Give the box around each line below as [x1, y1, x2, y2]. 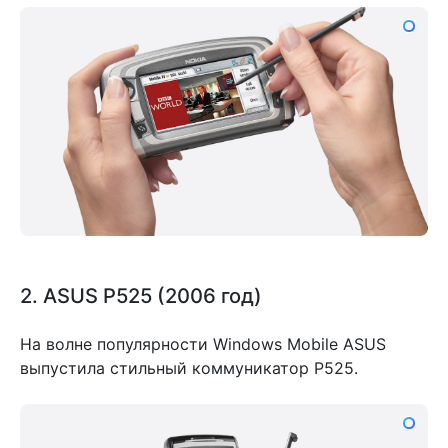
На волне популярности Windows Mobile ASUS [20, 334, 386, 355]
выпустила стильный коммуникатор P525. [20, 358, 358, 379]
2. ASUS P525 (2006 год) [20, 283, 262, 309]
